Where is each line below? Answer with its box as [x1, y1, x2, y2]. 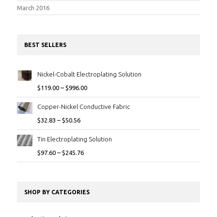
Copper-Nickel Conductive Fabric [37, 103, 130, 110]
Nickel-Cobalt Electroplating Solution [37, 70, 141, 77]
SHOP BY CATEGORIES [24, 188, 90, 195]
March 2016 [17, 4, 49, 11]
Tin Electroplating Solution [37, 135, 112, 142]
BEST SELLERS [24, 41, 66, 48]
